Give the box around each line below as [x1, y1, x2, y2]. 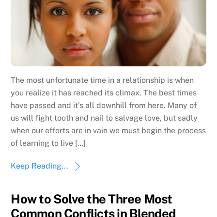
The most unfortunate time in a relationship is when [11, 75, 194, 85]
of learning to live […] [11, 138, 86, 148]
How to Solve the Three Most [11, 191, 172, 206]
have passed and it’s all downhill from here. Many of [11, 100, 197, 110]
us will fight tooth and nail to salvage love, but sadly [11, 113, 198, 123]
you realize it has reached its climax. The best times [11, 88, 197, 97]
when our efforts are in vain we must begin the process [11, 125, 206, 135]
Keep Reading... [11, 161, 69, 170]
